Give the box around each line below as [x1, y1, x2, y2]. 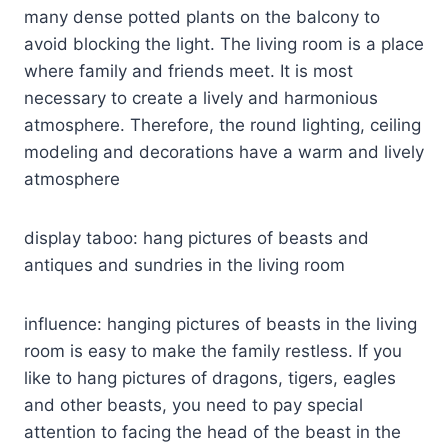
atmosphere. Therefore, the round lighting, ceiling [24, 114, 421, 135]
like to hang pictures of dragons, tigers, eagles [24, 367, 396, 388]
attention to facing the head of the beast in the [24, 421, 401, 442]
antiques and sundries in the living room [24, 254, 345, 275]
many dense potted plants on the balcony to [24, 6, 380, 27]
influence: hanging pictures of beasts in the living [24, 313, 417, 334]
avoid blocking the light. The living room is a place [24, 33, 424, 54]
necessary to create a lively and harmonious [24, 87, 378, 108]
